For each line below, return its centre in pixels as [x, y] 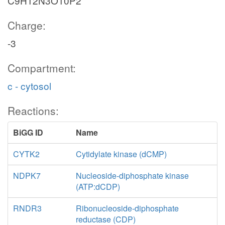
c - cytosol [29, 86]
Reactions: [33, 110]
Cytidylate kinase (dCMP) [121, 154]
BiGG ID [28, 132]
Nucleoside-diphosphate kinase [132, 176]
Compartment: [42, 68]
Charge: [27, 25]
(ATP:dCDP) [98, 187]
